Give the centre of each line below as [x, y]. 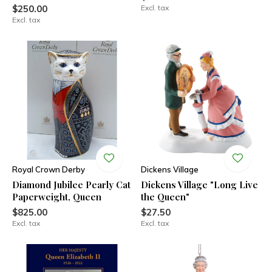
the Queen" [165, 197]
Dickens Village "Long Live [199, 185]
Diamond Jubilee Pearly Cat [71, 185]
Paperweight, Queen [57, 197]
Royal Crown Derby [49, 169]
